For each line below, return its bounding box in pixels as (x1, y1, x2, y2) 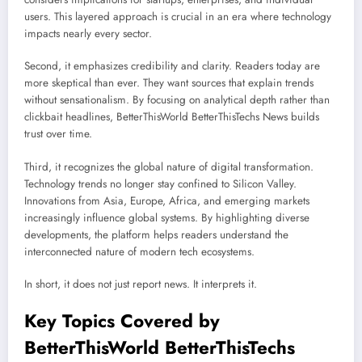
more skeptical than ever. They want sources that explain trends (24, 75, 314, 91)
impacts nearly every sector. (24, 26, 152, 42)
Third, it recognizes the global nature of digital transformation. (24, 158, 314, 175)
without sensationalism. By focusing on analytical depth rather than (24, 92, 330, 108)
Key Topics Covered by (24, 308, 220, 334)
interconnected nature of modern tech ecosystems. (24, 243, 255, 259)
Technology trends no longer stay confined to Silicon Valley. (24, 175, 297, 192)
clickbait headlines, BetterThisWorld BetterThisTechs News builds (24, 109, 319, 125)
